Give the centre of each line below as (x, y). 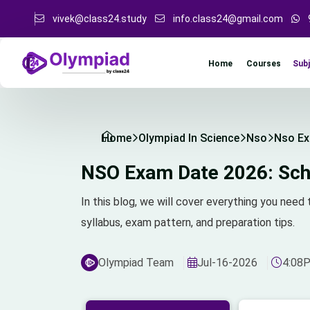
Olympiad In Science (189, 138)
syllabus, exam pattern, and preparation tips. (188, 222)
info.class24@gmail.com (228, 19)
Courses (264, 64)
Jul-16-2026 (227, 262)
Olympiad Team (136, 262)
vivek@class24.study (100, 19)
